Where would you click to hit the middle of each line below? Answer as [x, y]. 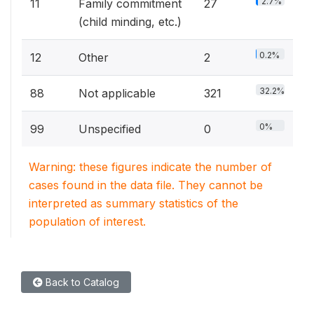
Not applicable [117, 93]
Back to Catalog [81, 282]
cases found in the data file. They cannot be [146, 185]
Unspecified [110, 129]
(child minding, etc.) [130, 21]
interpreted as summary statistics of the [134, 203]
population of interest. [87, 221]
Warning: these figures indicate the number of [150, 166]
